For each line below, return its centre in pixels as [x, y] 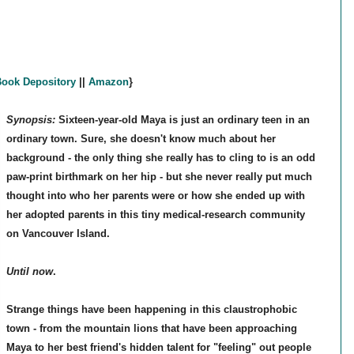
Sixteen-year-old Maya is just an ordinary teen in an [184, 120]
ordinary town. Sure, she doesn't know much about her [141, 139]
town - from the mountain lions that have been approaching [151, 329]
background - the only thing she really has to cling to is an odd [160, 158]
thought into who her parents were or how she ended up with [155, 196]
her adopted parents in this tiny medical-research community [155, 215]
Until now [29, 272]
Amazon [108, 82]
